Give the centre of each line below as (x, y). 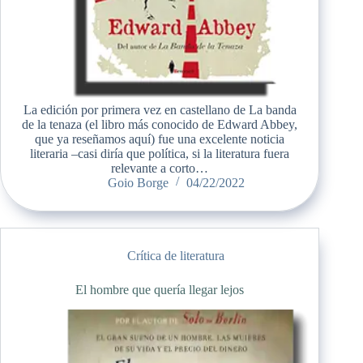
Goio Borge (138, 182)
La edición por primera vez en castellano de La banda (160, 109)
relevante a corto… (160, 168)
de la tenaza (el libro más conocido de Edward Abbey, (160, 124)
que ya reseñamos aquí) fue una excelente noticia (160, 139)
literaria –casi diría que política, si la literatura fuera (160, 153)
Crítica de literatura (176, 255)
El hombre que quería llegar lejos (160, 289)
